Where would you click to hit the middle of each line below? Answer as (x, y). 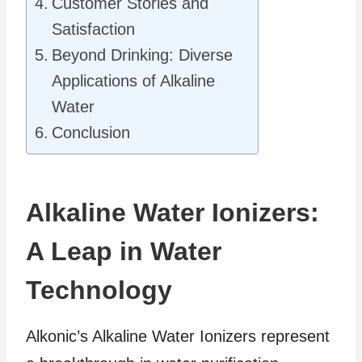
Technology (99, 290)
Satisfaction (93, 29)
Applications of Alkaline (133, 80)
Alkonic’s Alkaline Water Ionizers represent (178, 336)
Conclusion (91, 132)
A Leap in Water (124, 251)
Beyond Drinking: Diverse (142, 55)
